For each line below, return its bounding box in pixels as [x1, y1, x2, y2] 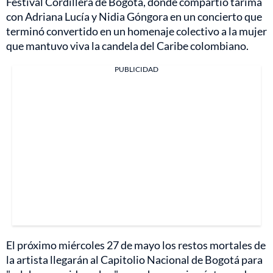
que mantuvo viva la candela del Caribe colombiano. [6, 39, 249, 53]
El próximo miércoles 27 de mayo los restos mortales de [6, 238, 266, 252]
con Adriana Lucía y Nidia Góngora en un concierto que [6, 10, 262, 24]
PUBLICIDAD [115, 65, 158, 74]
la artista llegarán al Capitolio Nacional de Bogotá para [6, 253, 263, 267]
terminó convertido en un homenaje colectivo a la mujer [6, 24, 267, 38]
